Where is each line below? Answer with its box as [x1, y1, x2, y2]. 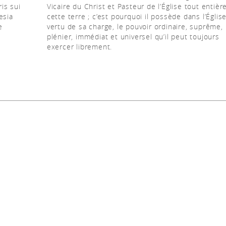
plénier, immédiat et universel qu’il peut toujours [46, 32, 219, 41]
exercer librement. [46, 42, 112, 51]
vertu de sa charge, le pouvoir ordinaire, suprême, [46, 22, 223, 31]
